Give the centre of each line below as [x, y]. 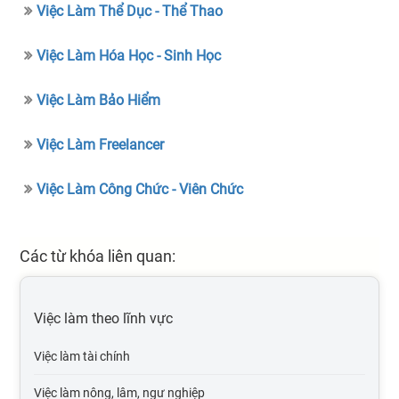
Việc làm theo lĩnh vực [104, 318]
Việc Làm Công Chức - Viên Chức [140, 189]
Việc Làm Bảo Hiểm [99, 100]
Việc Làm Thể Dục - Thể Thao [130, 11]
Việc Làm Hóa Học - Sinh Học [129, 55]
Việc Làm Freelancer [101, 144]
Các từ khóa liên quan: [98, 256]
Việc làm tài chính [82, 356]
